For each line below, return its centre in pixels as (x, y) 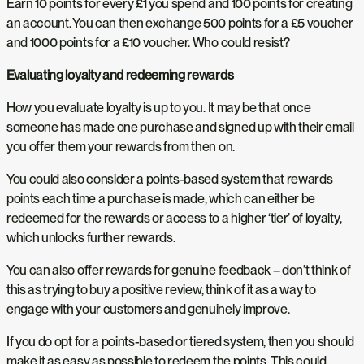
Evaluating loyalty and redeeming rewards (120, 75)
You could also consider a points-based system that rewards (170, 179)
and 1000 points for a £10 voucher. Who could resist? (148, 42)
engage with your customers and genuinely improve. (148, 309)
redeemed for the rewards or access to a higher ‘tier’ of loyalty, (174, 218)
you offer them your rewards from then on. (122, 146)
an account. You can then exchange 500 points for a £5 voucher (180, 23)
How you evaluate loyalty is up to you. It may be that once (159, 107)
